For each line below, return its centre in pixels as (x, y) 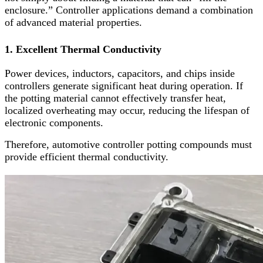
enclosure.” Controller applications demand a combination (129, 10)
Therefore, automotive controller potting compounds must (128, 145)
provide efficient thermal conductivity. (87, 157)
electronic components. (54, 123)
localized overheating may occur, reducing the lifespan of (127, 111)
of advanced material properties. (73, 22)
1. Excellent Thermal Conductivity (83, 49)
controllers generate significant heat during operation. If (124, 86)
